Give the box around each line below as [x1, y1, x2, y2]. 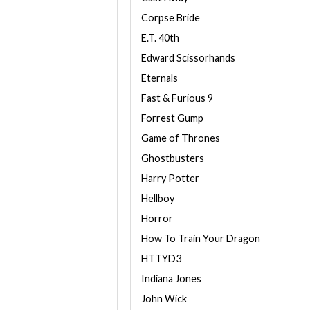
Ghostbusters [141, 152, 204, 164]
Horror [141, 212, 173, 224]
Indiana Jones [141, 273, 201, 284]
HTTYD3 [141, 253, 181, 264]
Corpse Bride [141, 12, 200, 24]
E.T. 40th [141, 32, 179, 44]
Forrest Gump [141, 112, 203, 124]
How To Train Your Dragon [141, 232, 260, 244]
